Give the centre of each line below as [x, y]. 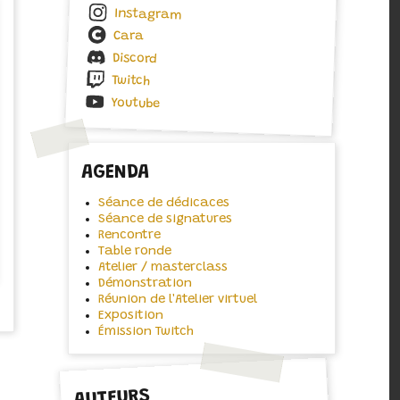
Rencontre [129, 236]
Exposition [130, 316]
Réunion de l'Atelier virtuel [177, 300]
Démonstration [145, 284]
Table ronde [134, 252]
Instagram [148, 15]
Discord [135, 59]
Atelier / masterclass [162, 268]
